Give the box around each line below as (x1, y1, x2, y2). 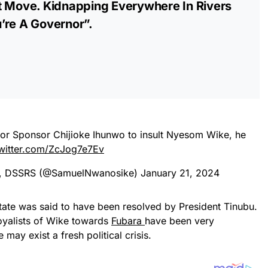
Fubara (111, 214, 145, 227)
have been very (145, 214, 214, 227)
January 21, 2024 (141, 166, 220, 179)
